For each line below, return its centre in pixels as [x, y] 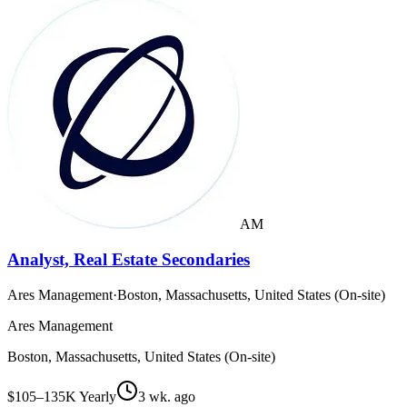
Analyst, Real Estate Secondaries [129, 259]
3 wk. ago [167, 396]
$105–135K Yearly [62, 396]
